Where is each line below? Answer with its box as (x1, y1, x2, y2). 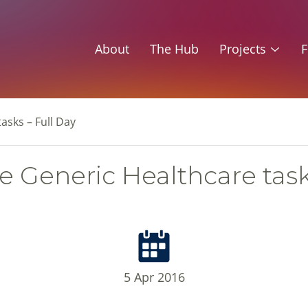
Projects (219, 41, 266, 57)
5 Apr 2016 (123, 269, 185, 285)
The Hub (150, 41, 199, 57)
